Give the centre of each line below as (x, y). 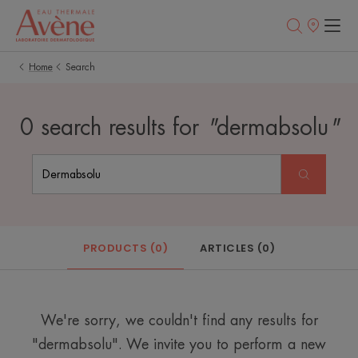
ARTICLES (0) (237, 248)
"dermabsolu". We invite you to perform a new (179, 344)
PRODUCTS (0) (125, 248)
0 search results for (113, 128)
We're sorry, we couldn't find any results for (179, 320)
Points (315, 31)
